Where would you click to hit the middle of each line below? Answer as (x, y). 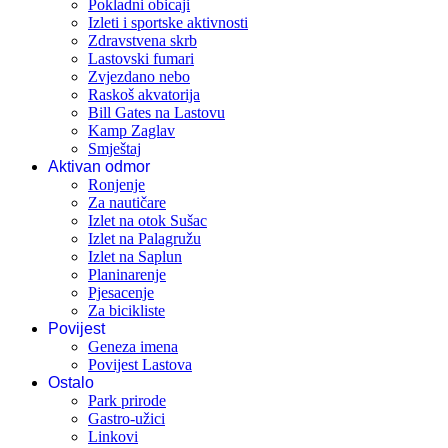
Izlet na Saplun (135, 256)
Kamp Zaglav (131, 130)
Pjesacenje (121, 292)
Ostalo (71, 382)
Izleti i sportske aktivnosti (168, 22)
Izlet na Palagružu (144, 238)
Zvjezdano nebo (139, 76)
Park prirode (127, 400)
